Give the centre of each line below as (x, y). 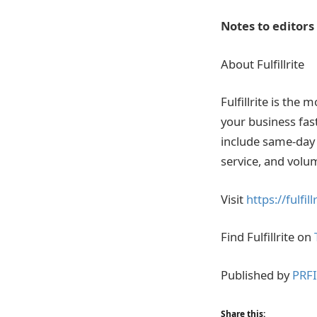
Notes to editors (267, 26)
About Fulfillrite (263, 64)
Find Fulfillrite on (267, 237)
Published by (257, 275)
